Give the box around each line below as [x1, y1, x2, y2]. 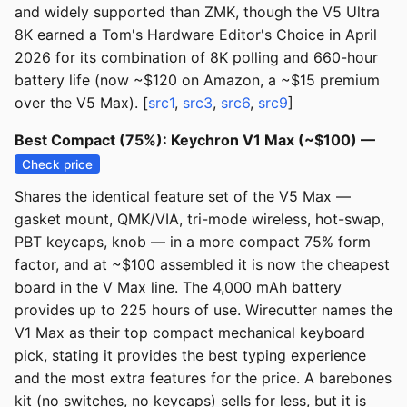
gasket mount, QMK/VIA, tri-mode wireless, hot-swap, [15, 210, 384, 229]
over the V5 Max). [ [15, 94, 148, 113]
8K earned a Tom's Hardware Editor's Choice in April [15, 25, 377, 45]
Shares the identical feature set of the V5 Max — [15, 187, 351, 206]
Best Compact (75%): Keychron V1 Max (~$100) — [15, 131, 375, 150]
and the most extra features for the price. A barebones [15, 369, 392, 388]
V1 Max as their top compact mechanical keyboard [15, 323, 365, 342]
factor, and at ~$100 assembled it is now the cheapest [15, 255, 390, 274]
